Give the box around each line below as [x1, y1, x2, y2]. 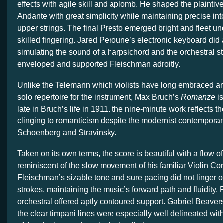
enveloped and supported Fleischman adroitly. [17, 59, 180, 68]
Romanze [181, 92, 215, 101]
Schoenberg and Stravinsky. [17, 128, 118, 137]
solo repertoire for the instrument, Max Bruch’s [17, 92, 181, 101]
